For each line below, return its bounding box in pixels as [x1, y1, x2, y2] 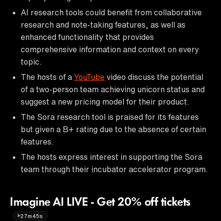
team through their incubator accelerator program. [21, 165, 208, 173]
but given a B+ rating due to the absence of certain [21, 125, 206, 133]
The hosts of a [21, 73, 74, 81]
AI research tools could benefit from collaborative [21, 8, 202, 16]
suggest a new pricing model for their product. [21, 97, 189, 106]
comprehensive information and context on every [21, 45, 199, 53]
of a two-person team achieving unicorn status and [21, 85, 205, 93]
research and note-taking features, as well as [21, 20, 185, 29]
